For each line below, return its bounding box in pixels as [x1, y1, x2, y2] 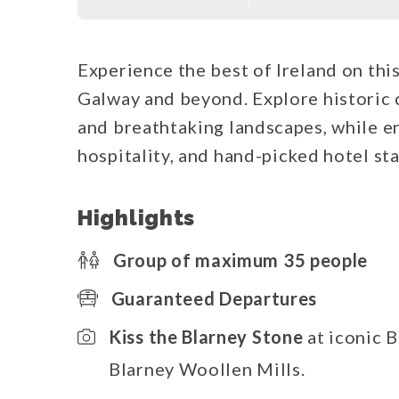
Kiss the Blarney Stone [109, 325, 304, 347]
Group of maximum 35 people [113, 248, 369, 271]
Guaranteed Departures [110, 287, 318, 309]
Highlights [77, 204, 195, 231]
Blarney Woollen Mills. [109, 357, 305, 379]
